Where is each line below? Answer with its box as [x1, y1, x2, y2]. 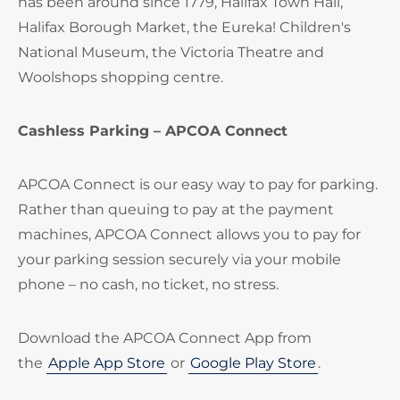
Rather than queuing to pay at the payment [18, 201, 334, 218]
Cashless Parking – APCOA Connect [18, 122, 287, 139]
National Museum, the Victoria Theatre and [18, 44, 324, 61]
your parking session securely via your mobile [18, 251, 341, 268]
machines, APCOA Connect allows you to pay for [18, 226, 361, 243]
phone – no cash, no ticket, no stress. [18, 276, 279, 293]
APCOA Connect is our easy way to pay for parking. [18, 176, 378, 193]
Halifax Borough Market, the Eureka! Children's [18, 19, 351, 36]
